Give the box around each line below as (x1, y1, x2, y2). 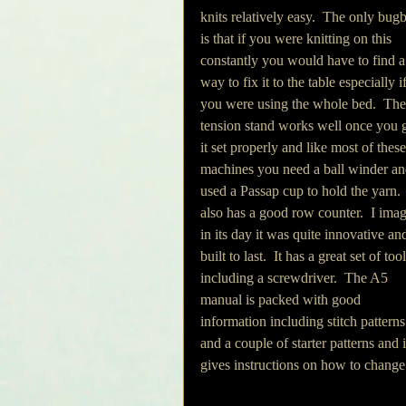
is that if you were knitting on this (200, 31, 395, 46)
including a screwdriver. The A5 (200, 270, 391, 285)
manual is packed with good (200, 292, 364, 307)
